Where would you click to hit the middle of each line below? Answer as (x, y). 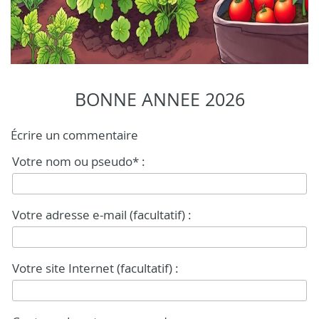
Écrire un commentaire (74, 135)
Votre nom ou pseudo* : (79, 161)
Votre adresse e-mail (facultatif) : (102, 215)
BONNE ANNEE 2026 (159, 99)
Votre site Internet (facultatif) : (95, 268)
